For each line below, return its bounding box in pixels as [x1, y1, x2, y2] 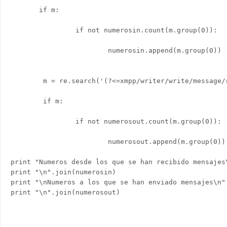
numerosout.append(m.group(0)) [11, 138, 225, 145]
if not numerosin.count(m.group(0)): [11, 26, 217, 34]
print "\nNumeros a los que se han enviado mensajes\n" [11, 178, 225, 186]
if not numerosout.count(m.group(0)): [11, 118, 221, 125]
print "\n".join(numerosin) [11, 168, 116, 176]
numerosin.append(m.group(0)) [11, 47, 221, 54]
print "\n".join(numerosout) [11, 188, 124, 196]
